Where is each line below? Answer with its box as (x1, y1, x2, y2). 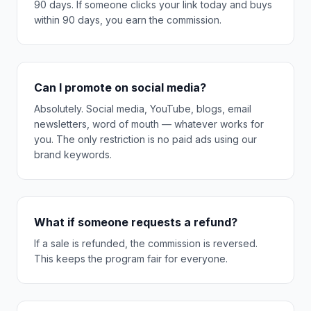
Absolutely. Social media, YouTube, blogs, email (34, 103, 251, 115)
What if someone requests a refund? (34, 215, 237, 229)
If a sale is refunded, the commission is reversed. (34, 237, 258, 249)
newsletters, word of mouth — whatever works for (34, 118, 264, 130)
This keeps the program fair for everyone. (34, 253, 228, 264)
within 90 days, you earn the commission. (34, 14, 221, 26)
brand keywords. (34, 149, 112, 160)
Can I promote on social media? (34, 81, 206, 94)
